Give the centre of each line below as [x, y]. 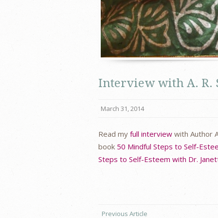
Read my [114, 134]
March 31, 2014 [122, 108]
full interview [151, 134]
